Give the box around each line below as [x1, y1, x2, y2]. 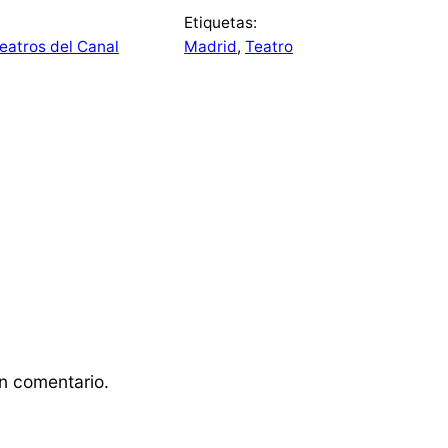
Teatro [245, 37, 293, 57]
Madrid [184, 37, 237, 57]
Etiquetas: [184, 13, 257, 33]
